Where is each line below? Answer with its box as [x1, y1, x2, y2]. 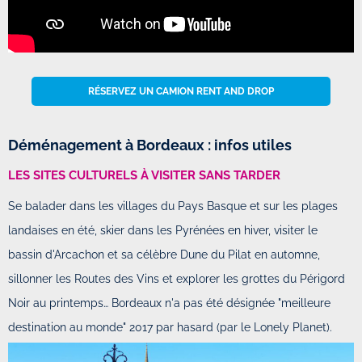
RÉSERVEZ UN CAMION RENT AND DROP [88, 86, 274, 98]
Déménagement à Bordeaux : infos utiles [8, 137, 292, 154]
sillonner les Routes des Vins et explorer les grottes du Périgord [8, 272, 345, 286]
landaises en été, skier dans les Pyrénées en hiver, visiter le [8, 224, 318, 238]
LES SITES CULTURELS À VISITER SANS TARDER [8, 168, 280, 183]
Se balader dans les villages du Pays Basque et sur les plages [8, 200, 338, 213]
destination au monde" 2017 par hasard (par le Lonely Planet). [8, 321, 332, 335]
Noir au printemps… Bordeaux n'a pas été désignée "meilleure [8, 297, 330, 310]
